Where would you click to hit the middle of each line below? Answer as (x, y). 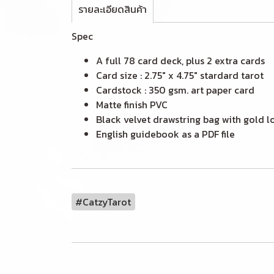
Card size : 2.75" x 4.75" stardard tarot (180, 75)
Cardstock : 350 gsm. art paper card (175, 90)
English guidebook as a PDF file (165, 134)
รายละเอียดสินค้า (113, 9)
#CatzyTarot (103, 202)
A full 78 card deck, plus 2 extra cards (180, 61)
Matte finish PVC (133, 105)
